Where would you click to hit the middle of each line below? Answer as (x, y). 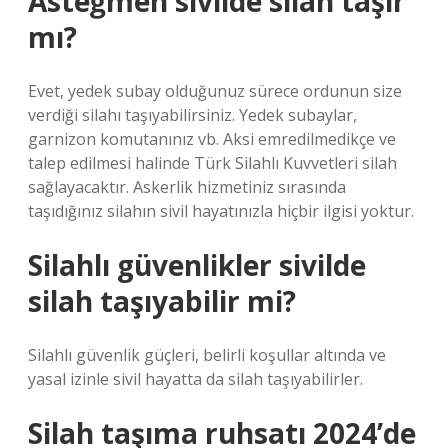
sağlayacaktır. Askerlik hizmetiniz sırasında (187, 187)
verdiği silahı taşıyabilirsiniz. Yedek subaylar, (192, 115)
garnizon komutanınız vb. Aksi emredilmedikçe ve (212, 139)
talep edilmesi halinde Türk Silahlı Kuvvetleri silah (212, 163)
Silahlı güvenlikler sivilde (197, 265)
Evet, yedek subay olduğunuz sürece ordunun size (215, 91)
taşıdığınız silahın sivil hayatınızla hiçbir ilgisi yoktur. (221, 211)
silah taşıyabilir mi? (162, 301)
